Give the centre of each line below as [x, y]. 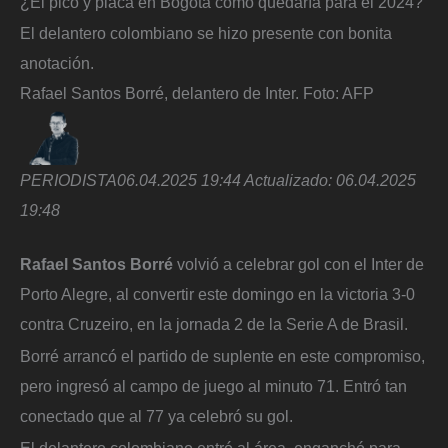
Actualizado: [290, 179]
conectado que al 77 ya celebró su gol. [156, 415]
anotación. [59, 63]
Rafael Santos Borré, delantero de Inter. [159, 93]
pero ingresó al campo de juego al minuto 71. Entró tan [213, 385]
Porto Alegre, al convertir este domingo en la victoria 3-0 [217, 294]
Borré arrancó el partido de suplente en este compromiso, [222, 355]
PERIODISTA [68, 179]
